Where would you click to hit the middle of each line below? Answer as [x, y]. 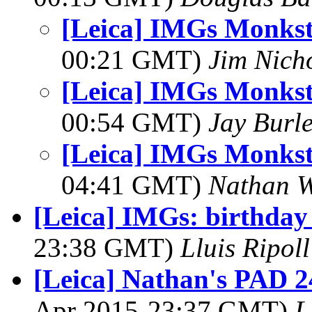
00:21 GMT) [135, 60]
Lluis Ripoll [245, 248]
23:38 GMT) [107, 248]
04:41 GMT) [135, 185]
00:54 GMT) [135, 122]
